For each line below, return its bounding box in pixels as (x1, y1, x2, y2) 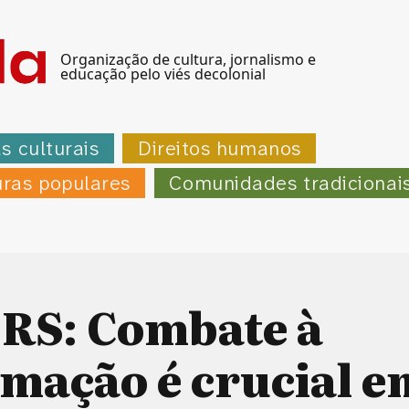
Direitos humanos (137, 134, 301, 162)
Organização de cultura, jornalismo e (59, 48, 316, 69)
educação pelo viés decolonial (59, 63, 266, 84)
